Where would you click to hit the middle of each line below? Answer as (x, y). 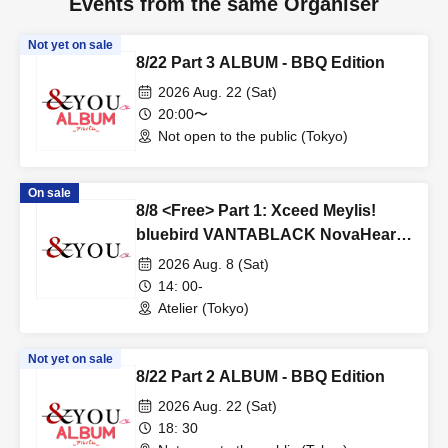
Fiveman (168, 259)
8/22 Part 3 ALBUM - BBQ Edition (260, 63)
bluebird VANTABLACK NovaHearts (273, 235)
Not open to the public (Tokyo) (253, 136)
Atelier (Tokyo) (203, 308)
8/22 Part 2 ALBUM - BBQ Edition (260, 377)
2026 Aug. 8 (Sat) (213, 264)
